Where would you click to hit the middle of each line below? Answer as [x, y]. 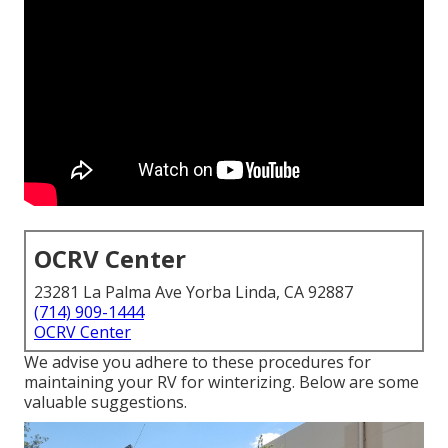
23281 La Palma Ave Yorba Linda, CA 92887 [193, 292]
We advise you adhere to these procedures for [197, 362]
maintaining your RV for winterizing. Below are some [221, 382]
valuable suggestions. [105, 402]
